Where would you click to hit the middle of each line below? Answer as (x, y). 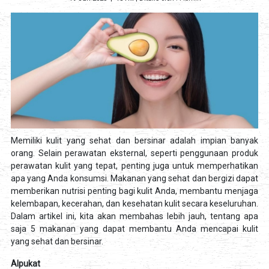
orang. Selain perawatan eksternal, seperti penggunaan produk (134, 153)
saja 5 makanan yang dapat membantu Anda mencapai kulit (134, 229)
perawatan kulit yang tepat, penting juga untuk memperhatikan (134, 166)
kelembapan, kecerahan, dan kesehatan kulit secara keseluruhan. (134, 204)
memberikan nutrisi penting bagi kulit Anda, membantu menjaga (134, 191)
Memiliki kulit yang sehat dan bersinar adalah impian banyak (134, 141)
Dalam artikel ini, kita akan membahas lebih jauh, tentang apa (134, 216)
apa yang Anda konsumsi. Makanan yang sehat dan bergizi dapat (134, 179)
